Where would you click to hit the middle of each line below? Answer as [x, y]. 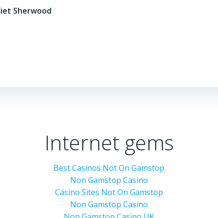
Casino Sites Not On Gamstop [109, 192]
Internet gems [109, 142]
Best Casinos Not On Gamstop [109, 168]
